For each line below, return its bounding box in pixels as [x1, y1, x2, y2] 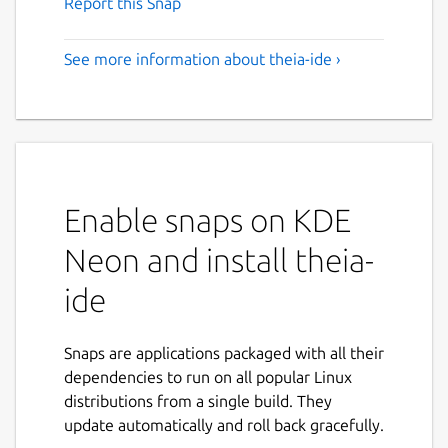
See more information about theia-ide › [64, 50, 341, 69]
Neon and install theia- [64, 241, 374, 278]
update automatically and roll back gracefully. [64, 416, 384, 434]
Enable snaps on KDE [64, 201, 351, 238]
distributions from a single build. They [64, 392, 332, 410]
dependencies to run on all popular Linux [64, 368, 352, 386]
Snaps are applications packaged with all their [64, 344, 384, 362]
